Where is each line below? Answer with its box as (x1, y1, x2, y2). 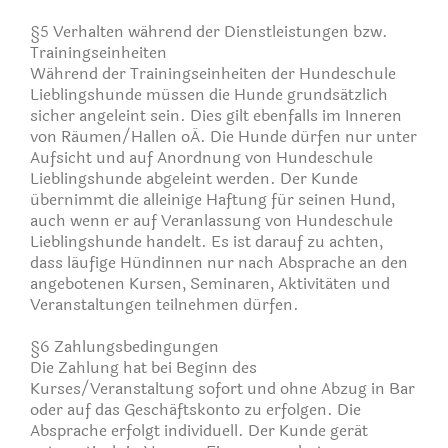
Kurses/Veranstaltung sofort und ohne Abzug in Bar (30, 375, 415, 401)
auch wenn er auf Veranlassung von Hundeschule (30, 207, 393, 233)
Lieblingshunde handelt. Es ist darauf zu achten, (30, 228, 383, 254)
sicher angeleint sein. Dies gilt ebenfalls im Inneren (30, 102, 402, 128)
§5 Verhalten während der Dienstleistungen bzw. (30, 18, 388, 44)
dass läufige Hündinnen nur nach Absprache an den (30, 249, 408, 275)
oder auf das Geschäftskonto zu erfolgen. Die (30, 396, 361, 422)
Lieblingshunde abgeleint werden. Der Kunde (30, 165, 358, 191)
